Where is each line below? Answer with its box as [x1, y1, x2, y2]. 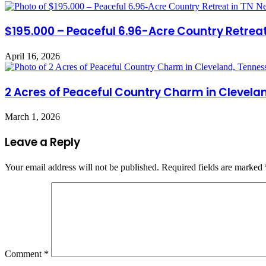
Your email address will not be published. [5, 161, 159, 172]
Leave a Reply [5, 134, 80, 151]
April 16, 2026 [5, 51, 60, 61]
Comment [5, 248, 44, 259]
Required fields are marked [161, 161, 265, 172]
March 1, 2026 [5, 112, 60, 122]
